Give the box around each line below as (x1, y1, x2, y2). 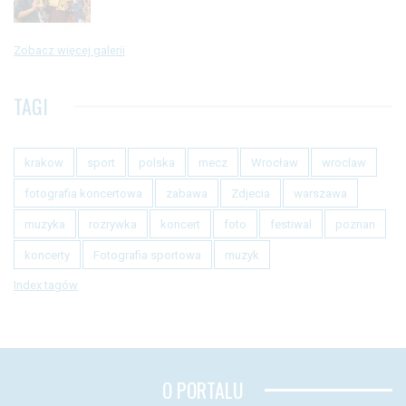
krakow (24, 156, 63, 170)
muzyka (24, 217, 65, 232)
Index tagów (14, 278, 78, 293)
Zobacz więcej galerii (14, 43, 125, 58)
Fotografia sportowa (93, 248, 201, 263)
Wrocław (251, 156, 298, 170)
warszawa (294, 187, 347, 201)
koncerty (24, 248, 70, 263)
